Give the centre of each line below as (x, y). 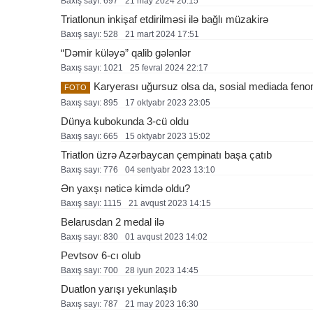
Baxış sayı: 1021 (92, 67)
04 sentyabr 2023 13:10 (170, 169)
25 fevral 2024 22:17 (169, 67)
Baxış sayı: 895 (89, 102)
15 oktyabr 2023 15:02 (168, 136)
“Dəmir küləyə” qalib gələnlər (126, 52)
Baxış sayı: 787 (89, 304)
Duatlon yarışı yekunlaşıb (119, 289)
